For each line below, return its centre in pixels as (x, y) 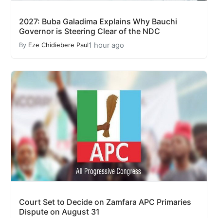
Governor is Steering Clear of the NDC (90, 31)
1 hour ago (106, 45)
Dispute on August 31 (59, 211)
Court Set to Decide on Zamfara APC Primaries (105, 202)
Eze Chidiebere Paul (58, 45)
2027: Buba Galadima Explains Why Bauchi (98, 21)
